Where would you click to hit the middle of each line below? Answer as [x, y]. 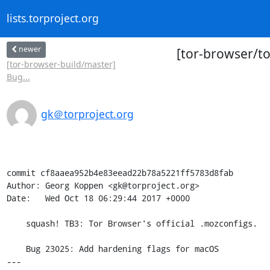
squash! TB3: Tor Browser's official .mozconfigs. [16, 223]
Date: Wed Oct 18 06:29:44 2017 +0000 [98, 198]
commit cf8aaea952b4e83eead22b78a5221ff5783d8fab [120, 172]
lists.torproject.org [52, 18]
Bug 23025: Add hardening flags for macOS [16, 248]
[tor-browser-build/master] [61, 64]
